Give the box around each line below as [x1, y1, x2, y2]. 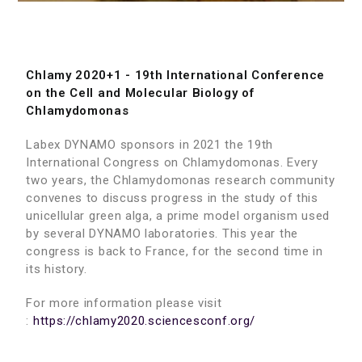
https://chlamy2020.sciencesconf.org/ [32, 314, 256, 328]
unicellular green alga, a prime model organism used [26, 208, 330, 223]
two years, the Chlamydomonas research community [26, 173, 335, 187]
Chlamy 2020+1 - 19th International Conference [26, 68, 325, 82]
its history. [26, 262, 87, 276]
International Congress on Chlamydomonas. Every [26, 155, 318, 170]
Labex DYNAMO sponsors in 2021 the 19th [26, 137, 274, 152]
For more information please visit [26, 296, 222, 310]
